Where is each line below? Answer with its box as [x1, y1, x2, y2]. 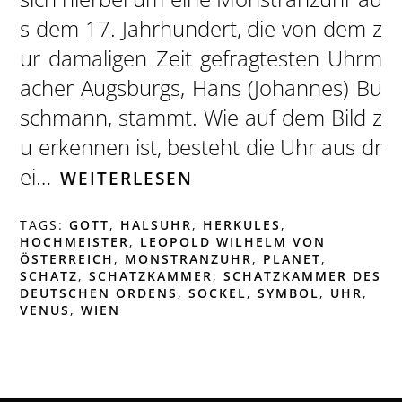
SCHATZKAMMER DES [223, 267, 382, 284]
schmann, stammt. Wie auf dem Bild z [20, 101, 382, 132]
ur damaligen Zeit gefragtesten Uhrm [20, 42, 382, 73]
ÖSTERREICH [20, 249, 115, 267]
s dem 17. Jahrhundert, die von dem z [20, 13, 382, 43]
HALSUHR [120, 215, 193, 233]
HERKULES [203, 215, 282, 233]
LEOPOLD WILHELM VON [140, 232, 327, 250]
